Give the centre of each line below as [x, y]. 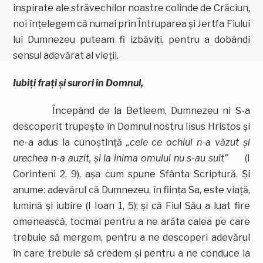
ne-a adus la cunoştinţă [70, 142]
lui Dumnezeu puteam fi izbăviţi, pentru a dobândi [131, 39]
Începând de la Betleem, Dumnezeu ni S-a [131, 110]
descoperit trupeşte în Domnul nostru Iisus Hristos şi [131, 126]
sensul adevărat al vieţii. [66, 55]
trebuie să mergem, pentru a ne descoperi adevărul [131, 237]
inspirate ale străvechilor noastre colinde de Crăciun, [131, 8]
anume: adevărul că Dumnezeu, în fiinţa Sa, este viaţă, [131, 190]
